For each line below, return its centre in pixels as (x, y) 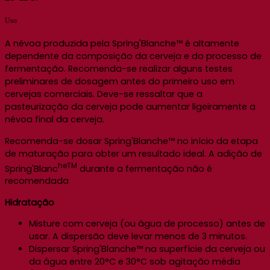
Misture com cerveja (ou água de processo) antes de (147, 224)
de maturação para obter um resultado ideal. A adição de (133, 153)
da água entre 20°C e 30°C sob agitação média (135, 262)
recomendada (37, 181)
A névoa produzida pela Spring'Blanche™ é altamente (122, 44)
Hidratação (30, 202)
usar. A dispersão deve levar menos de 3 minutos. (138, 237)
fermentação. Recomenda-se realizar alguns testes (119, 69)
